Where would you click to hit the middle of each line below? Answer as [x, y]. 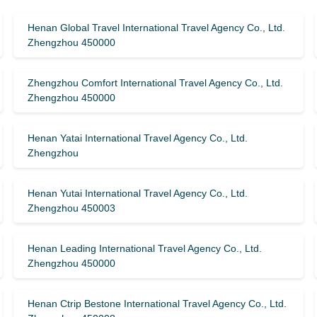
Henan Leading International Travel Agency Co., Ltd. [144, 248]
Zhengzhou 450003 [71, 208]
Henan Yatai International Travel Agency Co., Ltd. [137, 138]
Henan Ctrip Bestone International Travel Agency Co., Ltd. [157, 304]
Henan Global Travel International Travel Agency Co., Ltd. [156, 28]
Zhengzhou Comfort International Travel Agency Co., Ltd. [155, 83]
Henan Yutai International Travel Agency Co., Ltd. [137, 193]
